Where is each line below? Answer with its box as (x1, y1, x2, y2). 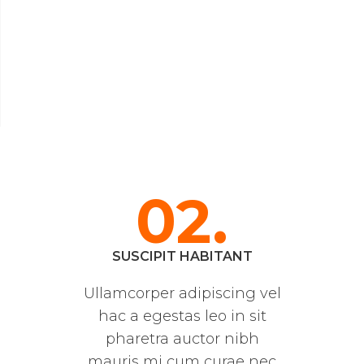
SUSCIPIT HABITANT (111, 249, 253, 265)
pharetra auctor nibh (105, 330, 259, 349)
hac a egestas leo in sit (97, 307, 266, 326)
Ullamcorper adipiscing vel (83, 284, 281, 303)
